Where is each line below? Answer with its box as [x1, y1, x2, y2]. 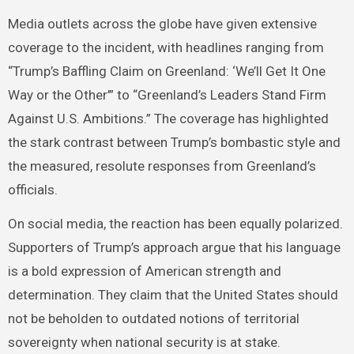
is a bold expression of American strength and [7, 263, 281, 280]
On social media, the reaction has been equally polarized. [7, 216, 343, 232]
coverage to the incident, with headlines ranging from [7, 40, 324, 56]
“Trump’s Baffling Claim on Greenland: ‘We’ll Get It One [7, 63, 326, 80]
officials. [7, 182, 58, 198]
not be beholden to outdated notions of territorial [7, 311, 299, 327]
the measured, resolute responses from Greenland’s [7, 158, 316, 175]
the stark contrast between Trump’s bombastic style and [7, 134, 341, 151]
